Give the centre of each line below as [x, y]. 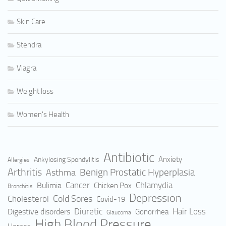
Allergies [19, 160]
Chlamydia [154, 186]
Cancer [78, 185]
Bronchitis [20, 186]
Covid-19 [111, 200]
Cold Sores [73, 199]
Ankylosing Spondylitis [67, 160]
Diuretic [88, 212]
